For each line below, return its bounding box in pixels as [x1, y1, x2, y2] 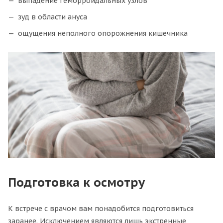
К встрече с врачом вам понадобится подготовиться [8, 204, 194, 214]
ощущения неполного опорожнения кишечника [18, 28, 188, 38]
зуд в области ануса [18, 12, 87, 21]
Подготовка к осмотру [8, 174, 145, 191]
